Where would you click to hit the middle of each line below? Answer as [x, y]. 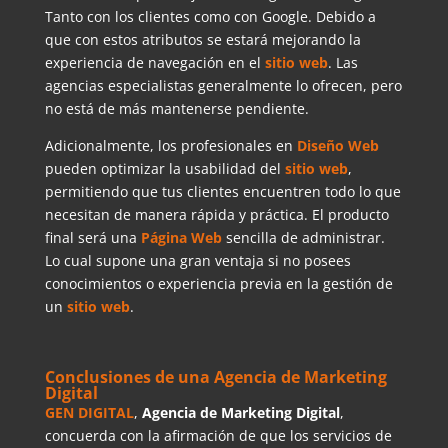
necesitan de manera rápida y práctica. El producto [216, 215]
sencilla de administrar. [303, 238]
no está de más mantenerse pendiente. [176, 109]
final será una [92, 238]
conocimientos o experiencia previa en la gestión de [218, 284]
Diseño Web [337, 146]
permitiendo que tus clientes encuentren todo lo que [222, 192]
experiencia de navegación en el [154, 63]
